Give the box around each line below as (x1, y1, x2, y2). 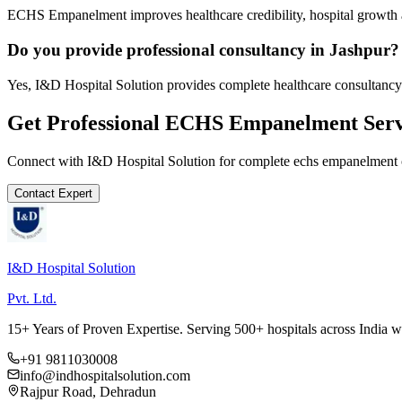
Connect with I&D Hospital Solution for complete (7, 153, 293, 169)
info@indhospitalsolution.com (20, 367, 190, 383)
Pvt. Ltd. (7, 290, 57, 306)
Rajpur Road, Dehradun (20, 383, 156, 399)
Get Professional (7, 110, 165, 135)
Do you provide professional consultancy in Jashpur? (7, 40, 399, 60)
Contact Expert (14, 186, 92, 200)
